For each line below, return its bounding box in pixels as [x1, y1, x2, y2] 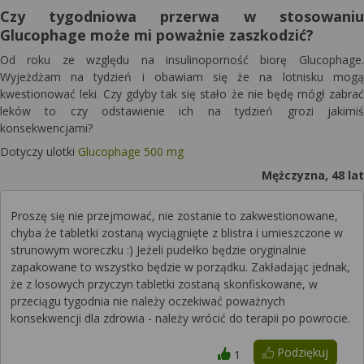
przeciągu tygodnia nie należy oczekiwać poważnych [11, 293, 285, 309]
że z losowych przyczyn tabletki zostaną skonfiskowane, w [11, 276, 318, 292]
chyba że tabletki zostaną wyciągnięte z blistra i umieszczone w [11, 225, 343, 240]
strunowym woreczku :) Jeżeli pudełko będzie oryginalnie [11, 242, 306, 258]
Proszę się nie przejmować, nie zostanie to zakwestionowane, [11, 208, 338, 223]
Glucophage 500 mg [78, 144, 184, 159]
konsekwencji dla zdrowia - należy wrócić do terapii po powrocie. [11, 310, 350, 326]
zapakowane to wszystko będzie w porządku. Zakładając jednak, [11, 259, 350, 275]
